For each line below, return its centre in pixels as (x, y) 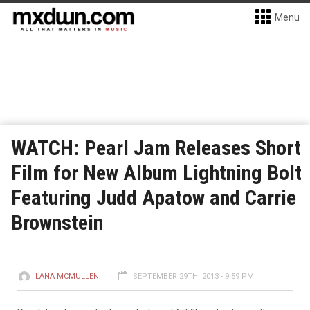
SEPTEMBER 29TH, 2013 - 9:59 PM (193, 276)
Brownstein (57, 222)
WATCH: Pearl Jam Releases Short (156, 148)
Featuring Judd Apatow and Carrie (154, 198)
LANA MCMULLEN (67, 276)
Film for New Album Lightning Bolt (156, 173)
